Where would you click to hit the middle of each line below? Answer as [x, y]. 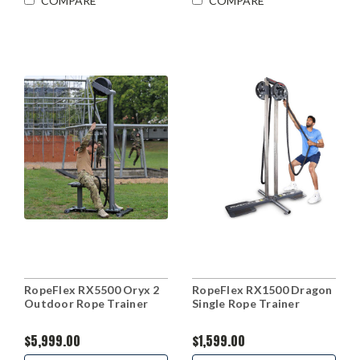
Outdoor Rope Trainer [86, 303]
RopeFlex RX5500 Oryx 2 [92, 289]
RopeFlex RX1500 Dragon [262, 289]
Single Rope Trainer [246, 303]
